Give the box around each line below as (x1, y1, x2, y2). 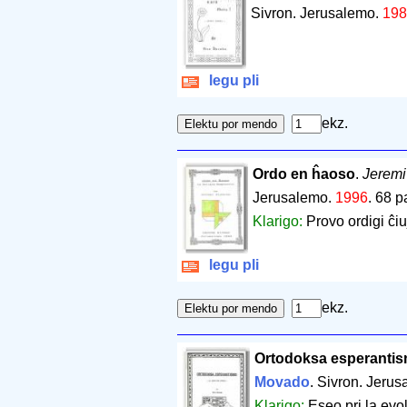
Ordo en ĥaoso (252, 166, 355, 183)
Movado (253, 374, 310, 391)
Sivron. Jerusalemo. (250, 5, 382, 22)
